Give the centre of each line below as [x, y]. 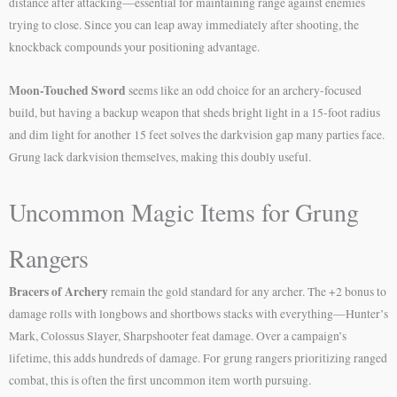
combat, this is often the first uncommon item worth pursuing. [160, 381]
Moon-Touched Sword [67, 90]
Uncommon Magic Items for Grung [184, 212]
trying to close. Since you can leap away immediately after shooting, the [184, 24]
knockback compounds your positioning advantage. [134, 47]
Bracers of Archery [58, 292]
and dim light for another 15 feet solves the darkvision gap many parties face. [197, 134]
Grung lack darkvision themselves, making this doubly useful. [160, 156]
